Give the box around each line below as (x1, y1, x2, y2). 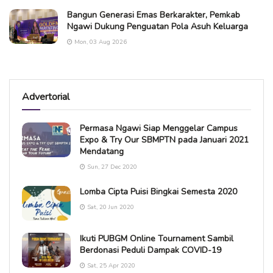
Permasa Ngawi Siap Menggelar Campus (80, 122, 238, 134)
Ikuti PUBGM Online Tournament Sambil (80, 232, 233, 244)
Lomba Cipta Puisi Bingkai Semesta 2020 (80, 185, 237, 197)
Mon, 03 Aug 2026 (73, 37, 127, 46)
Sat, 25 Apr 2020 (85, 261, 135, 270)
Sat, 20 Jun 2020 (85, 202, 134, 211)
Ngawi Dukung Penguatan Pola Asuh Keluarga (67, 20, 248, 32)
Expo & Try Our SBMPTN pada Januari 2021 (80, 133, 249, 146)
